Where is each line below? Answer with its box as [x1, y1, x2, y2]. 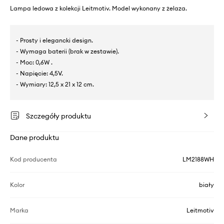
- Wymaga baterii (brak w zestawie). [16, 47, 119, 55]
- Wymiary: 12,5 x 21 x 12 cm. [16, 80, 94, 88]
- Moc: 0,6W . [16, 58, 52, 66]
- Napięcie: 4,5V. [16, 69, 63, 77]
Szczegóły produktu [26, 111, 91, 121]
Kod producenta [10, 155, 57, 163]
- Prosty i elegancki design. [16, 36, 93, 44]
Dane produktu [10, 133, 59, 142]
